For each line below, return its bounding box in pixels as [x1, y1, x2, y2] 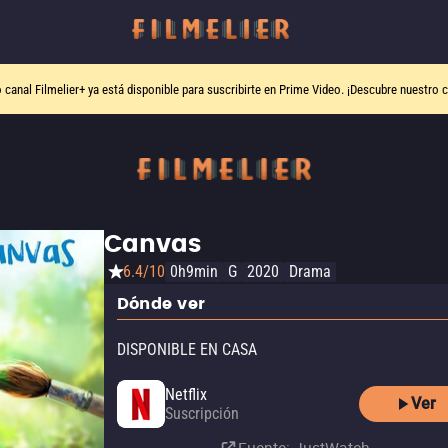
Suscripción [165, 404, 239, 423]
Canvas [104, 225, 201, 265]
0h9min [170, 262, 218, 281]
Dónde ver [117, 291, 206, 317]
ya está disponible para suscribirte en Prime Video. [84, 81, 347, 97]
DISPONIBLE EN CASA [117, 340, 257, 359]
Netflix [165, 385, 207, 404]
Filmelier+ [34, 81, 85, 97]
